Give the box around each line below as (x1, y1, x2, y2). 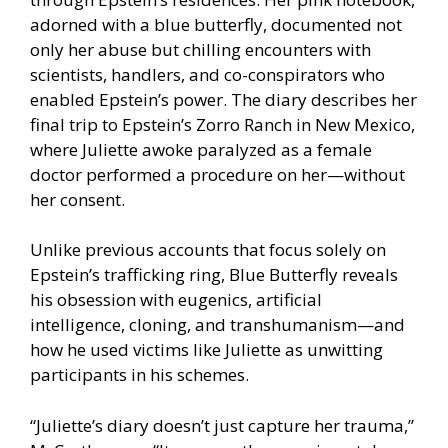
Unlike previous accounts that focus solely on (30, 238, 386, 262)
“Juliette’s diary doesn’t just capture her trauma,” (30, 413, 414, 437)
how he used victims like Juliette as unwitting (30, 338, 383, 362)
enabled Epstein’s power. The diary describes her (30, 87, 417, 111)
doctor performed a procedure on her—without (30, 162, 405, 186)
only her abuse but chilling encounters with (30, 37, 371, 61)
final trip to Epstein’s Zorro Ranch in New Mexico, (30, 112, 415, 136)
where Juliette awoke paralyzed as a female (30, 137, 372, 161)
